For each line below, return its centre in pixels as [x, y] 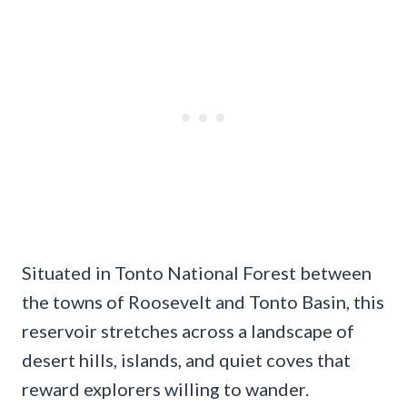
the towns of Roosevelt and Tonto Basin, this [203, 301]
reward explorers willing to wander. [165, 388]
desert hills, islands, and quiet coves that [186, 359]
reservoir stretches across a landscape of [188, 330]
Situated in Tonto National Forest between [197, 272]
